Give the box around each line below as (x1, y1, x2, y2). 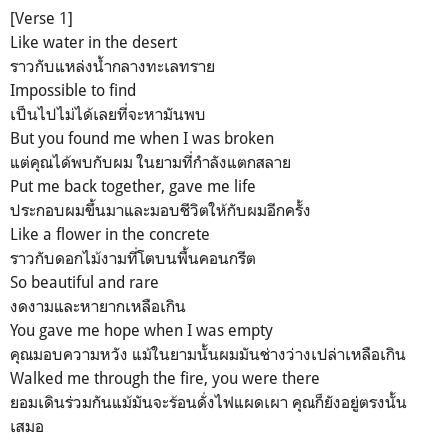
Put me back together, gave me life (10, 176, 256, 197)
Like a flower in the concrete (10, 224, 210, 245)
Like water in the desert (10, 32, 177, 53)
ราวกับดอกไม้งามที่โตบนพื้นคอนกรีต (10, 248, 256, 269)
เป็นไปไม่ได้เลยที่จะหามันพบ (10, 104, 206, 125)
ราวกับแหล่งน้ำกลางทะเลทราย (10, 56, 215, 77)
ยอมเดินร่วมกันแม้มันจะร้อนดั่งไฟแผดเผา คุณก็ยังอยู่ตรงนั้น (10, 392, 407, 413)
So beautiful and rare (10, 272, 159, 293)
